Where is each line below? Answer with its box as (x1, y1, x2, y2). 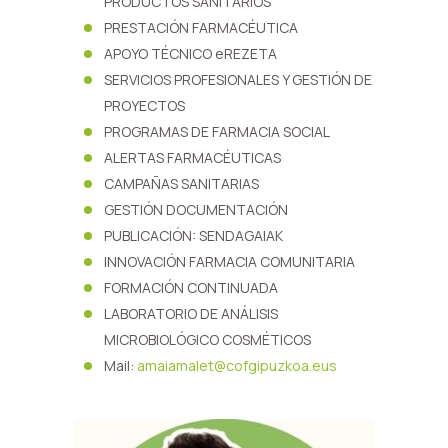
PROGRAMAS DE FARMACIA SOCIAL (104, 122, 330, 141)
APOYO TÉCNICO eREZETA (104, 44, 277, 63)
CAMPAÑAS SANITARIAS (104, 174, 259, 193)
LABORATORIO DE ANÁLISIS (104, 304, 278, 323)
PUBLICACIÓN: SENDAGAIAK (104, 226, 283, 245)
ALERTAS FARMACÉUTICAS (104, 148, 281, 167)
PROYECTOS (104, 96, 185, 115)
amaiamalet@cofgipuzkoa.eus (137, 356, 337, 375)
